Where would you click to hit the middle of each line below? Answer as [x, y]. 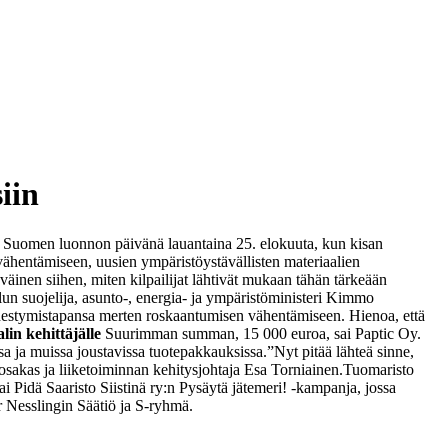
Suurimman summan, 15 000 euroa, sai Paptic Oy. [263, 333]
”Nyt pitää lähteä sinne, [340, 351]
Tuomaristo [378, 369]
